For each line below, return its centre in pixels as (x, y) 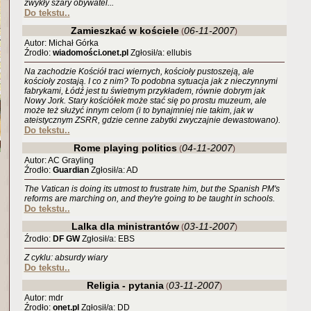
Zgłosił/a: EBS (107, 239)
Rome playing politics (125, 148)
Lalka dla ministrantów (125, 226)
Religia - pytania (125, 285)
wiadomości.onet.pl (90, 53)
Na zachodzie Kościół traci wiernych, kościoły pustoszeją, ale (139, 72)
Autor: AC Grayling (59, 160)
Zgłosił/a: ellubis (160, 53)
